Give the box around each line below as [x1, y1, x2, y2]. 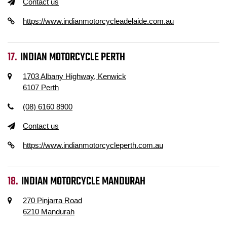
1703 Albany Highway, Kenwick [23, 72, 126, 81]
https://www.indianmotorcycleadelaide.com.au [23, 17, 174, 25]
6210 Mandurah [23, 207, 74, 216]
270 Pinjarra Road [23, 196, 82, 205]
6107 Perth [23, 83, 59, 92]
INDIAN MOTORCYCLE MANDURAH [21, 173, 146, 190]
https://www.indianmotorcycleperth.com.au [23, 141, 163, 149]
